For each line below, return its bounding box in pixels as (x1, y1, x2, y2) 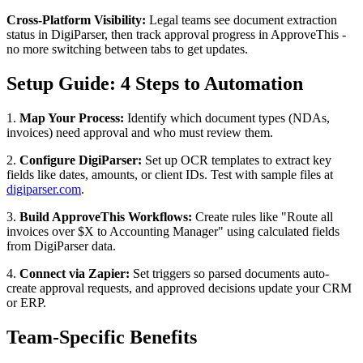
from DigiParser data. (6, 239, 116, 253)
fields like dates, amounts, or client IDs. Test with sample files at (6, 168, 333, 181)
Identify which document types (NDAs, (124, 111, 330, 125)
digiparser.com (6, 182, 81, 196)
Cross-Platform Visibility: (6, 13, 146, 28)
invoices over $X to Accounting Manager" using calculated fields (6, 224, 340, 238)
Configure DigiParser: (19, 153, 142, 167)
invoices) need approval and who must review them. (6, 126, 273, 139)
